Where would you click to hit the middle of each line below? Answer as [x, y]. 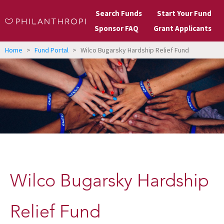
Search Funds [119, 13]
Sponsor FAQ [116, 28]
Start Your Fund [184, 13]
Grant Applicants [182, 28]
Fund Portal [51, 50]
